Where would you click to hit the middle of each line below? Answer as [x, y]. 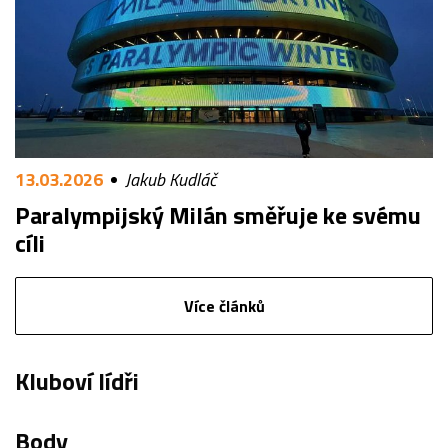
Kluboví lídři [77, 381]
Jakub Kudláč [170, 180]
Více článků [224, 306]
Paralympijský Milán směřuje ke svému [218, 215]
